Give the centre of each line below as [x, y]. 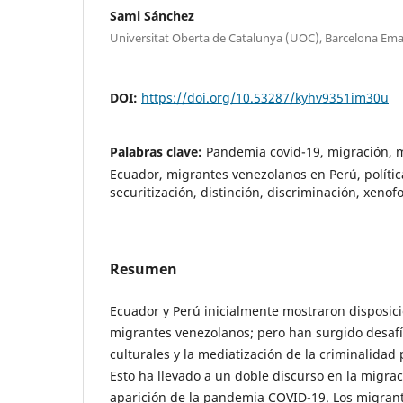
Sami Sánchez [152, 15]
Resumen [143, 269]
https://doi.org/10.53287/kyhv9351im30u [265, 97]
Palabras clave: [158, 151]
